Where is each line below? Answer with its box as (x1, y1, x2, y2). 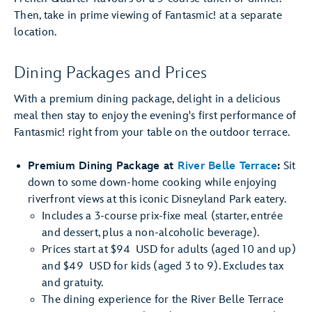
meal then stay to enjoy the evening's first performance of (14, 109, 297, 123)
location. (14, 26, 57, 39)
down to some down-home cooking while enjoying (28, 176, 277, 189)
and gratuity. (42, 276, 104, 290)
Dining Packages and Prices (14, 63, 208, 83)
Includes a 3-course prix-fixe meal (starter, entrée (42, 210, 283, 223)
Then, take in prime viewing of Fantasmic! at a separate (14, 9, 282, 22)
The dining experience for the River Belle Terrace (42, 293, 284, 306)
